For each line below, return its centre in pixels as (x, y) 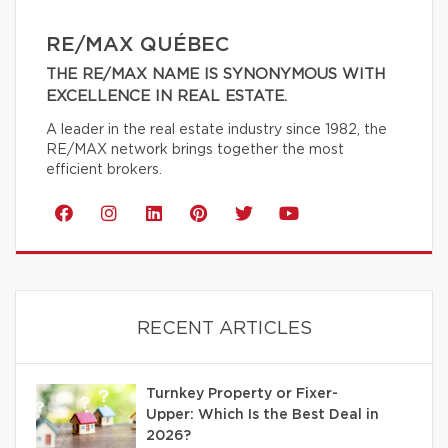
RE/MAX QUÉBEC (137, 45)
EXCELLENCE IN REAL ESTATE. (166, 97)
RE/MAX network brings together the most (195, 150)
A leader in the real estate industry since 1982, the (216, 130)
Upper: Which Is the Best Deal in (262, 415)
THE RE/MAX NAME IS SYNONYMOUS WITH (215, 75)
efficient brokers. (104, 170)
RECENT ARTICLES (224, 329)
